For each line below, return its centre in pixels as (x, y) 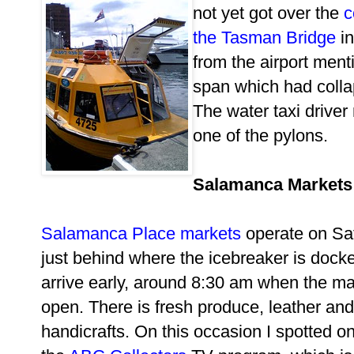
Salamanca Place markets (141, 233)
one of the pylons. (260, 135)
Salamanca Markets (273, 184)
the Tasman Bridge (264, 37)
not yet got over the (268, 13)
